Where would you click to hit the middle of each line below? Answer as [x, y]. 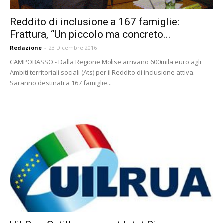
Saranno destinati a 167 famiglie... [61, 82]
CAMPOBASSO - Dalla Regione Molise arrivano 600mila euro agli [106, 61]
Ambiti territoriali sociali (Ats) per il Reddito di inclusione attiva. [102, 72]
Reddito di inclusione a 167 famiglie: [95, 22]
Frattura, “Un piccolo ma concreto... [90, 34]
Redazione [26, 47]
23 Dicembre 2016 [73, 47]
